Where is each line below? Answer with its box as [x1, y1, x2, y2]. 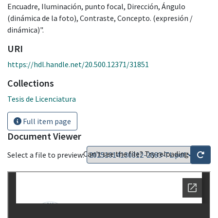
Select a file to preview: [7, 149, 84, 160]
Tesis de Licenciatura [7, 93, 76, 104]
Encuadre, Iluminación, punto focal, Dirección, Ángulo [7, 1, 185, 11]
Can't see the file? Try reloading [83, 148, 190, 159]
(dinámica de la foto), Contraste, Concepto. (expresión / [7, 13, 193, 23]
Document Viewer [7, 129, 81, 142]
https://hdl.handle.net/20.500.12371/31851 [7, 59, 149, 69]
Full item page [21, 116, 71, 126]
